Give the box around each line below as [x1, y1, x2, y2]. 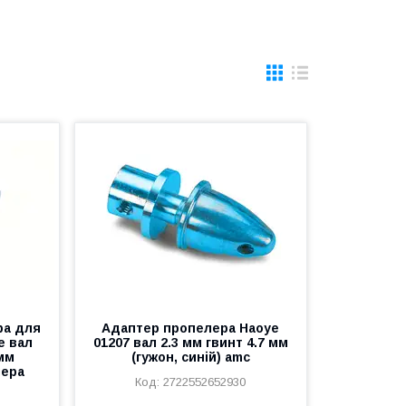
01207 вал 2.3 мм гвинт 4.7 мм [92, 335, 288, 350]
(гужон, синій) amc [130, 350, 250, 364]
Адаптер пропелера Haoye [101, 321, 280, 335]
